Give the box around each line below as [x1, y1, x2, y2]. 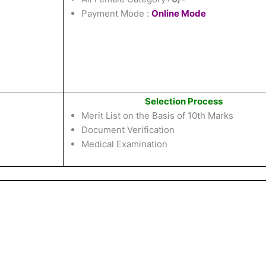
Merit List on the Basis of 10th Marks [81, 109, 233, 121]
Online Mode [151, 7, 206, 19]
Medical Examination [81, 138, 167, 150]
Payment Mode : [81, 7, 151, 19]
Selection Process [144, 95, 223, 107]
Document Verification [81, 123, 175, 135]
